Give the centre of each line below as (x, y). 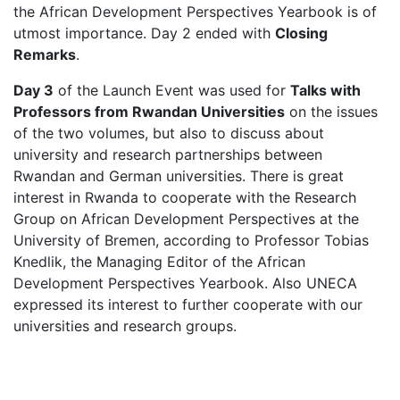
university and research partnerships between (168, 154)
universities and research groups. (125, 326)
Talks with (325, 90)
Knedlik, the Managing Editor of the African (159, 262)
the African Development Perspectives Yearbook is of (195, 12)
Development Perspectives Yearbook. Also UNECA (185, 283)
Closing (301, 33)
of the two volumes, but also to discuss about (169, 133)
